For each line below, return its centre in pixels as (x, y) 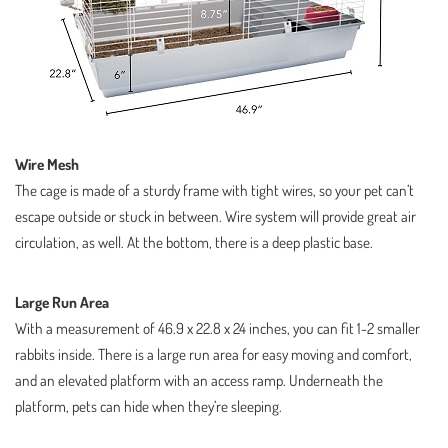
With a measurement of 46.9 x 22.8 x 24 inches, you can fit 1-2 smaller (217, 328)
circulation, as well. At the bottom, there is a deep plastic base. (194, 242)
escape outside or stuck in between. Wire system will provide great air (215, 216)
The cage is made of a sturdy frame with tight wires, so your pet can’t (214, 190)
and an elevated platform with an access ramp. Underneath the (199, 380)
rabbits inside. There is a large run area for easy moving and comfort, (213, 354)
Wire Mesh (47, 164)
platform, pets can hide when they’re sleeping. (148, 406)
